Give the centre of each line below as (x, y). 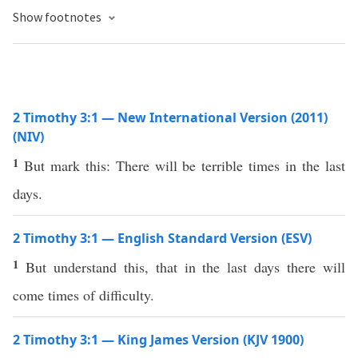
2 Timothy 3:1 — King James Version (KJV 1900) (158, 340)
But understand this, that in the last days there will (185, 267)
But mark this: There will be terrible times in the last (185, 165)
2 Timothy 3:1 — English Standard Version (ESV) (162, 238)
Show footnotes (58, 17)
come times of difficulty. (84, 295)
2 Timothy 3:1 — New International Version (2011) (170, 117)
